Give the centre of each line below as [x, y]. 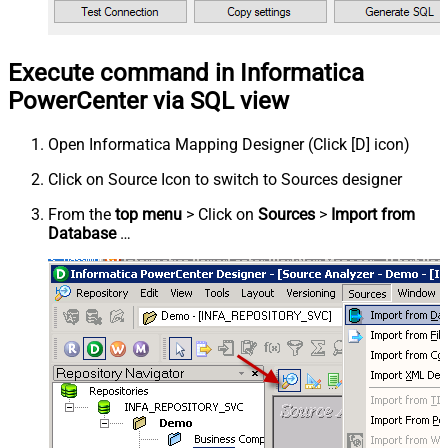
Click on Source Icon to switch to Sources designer [225, 179]
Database [82, 233]
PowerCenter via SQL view [148, 100]
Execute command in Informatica [186, 72]
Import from [373, 214]
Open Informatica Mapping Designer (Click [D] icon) [229, 144]
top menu [148, 214]
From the [81, 214]
